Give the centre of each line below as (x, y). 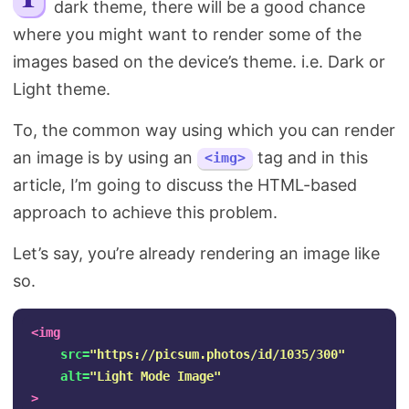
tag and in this (310, 157)
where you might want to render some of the (187, 34)
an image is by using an (105, 157)
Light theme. (62, 89)
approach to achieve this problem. (145, 212)
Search (216, 18)
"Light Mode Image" (155, 376)
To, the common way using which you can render (204, 130)
